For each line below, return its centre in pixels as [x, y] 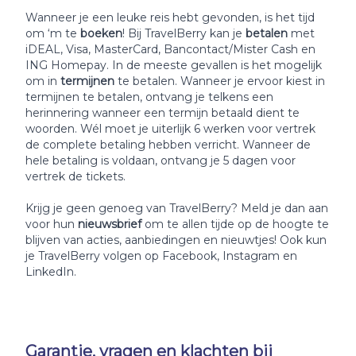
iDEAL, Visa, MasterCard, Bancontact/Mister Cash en [170, 49]
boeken [101, 33]
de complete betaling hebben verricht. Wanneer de [168, 145]
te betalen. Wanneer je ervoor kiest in [221, 81]
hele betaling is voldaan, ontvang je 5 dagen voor [161, 161]
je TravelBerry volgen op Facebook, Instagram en [161, 256]
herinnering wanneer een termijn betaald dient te [163, 113]
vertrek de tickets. [75, 176]
